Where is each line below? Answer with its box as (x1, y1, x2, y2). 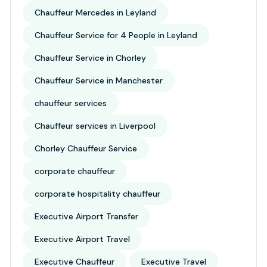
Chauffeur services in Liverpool (35, 120, 156, 131)
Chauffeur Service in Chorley (35, 52, 146, 63)
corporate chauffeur (35, 166, 115, 176)
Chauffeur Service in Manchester (35, 75, 163, 86)
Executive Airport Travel (35, 234, 130, 244)
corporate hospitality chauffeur (35, 188, 160, 199)
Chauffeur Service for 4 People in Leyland (35, 30, 197, 41)
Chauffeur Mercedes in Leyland (35, 7, 156, 18)
